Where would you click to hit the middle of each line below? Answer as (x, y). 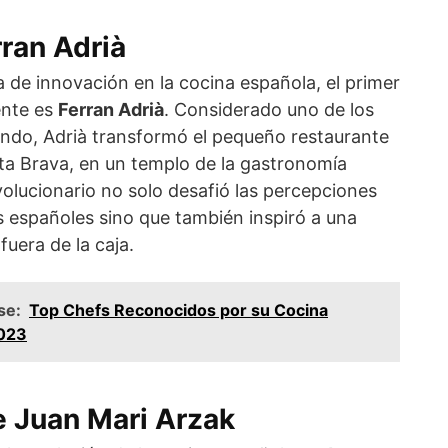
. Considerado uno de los (269, 110)
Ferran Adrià (111, 110)
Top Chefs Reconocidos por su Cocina (178, 310)
